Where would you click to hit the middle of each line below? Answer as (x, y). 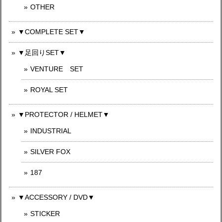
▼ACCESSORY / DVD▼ (56, 197)
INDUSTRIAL (51, 131)
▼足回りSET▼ (42, 52)
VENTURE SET (57, 69)
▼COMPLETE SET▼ (52, 31)
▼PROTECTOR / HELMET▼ (64, 114)
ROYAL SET (49, 89)
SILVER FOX (50, 151)
